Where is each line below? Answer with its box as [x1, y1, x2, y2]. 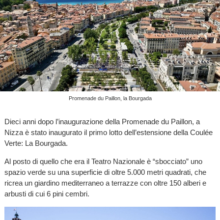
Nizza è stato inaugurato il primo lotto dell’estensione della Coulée [4, 128, 213, 137]
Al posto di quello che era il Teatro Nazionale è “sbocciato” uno [4, 157, 202, 166]
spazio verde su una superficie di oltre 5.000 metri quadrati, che [4, 168, 206, 177]
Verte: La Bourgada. [4, 139, 68, 148]
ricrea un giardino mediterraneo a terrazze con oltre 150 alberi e [4, 179, 206, 188]
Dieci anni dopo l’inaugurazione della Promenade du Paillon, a [4, 117, 200, 126]
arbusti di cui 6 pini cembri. [4, 190, 89, 198]
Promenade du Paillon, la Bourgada [68, 95, 152, 102]
